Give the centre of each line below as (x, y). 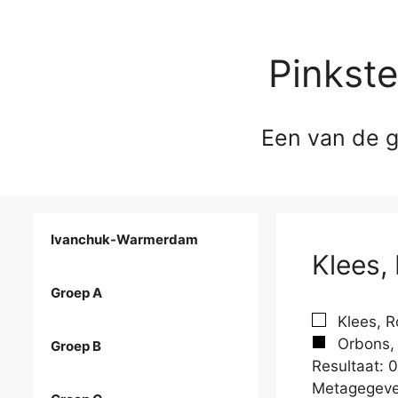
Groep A (76, 293)
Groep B (76, 346)
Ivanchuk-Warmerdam (124, 240)
